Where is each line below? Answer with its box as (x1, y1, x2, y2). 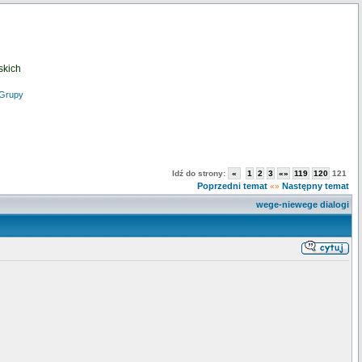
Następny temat (282, 181, 349, 191)
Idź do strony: (172, 169, 228, 178)
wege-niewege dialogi (256, 200, 349, 209)
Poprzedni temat (197, 181, 267, 191)
